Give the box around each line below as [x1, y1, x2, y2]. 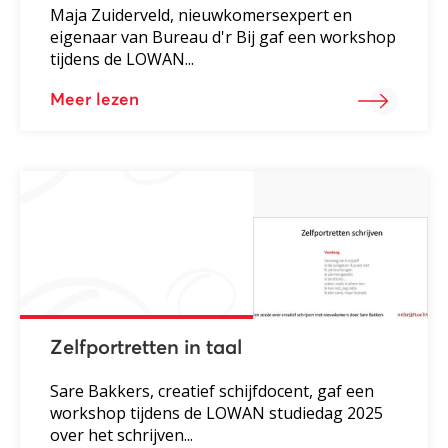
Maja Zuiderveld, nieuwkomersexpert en [50, 4, 352, 27]
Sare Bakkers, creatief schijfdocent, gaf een [50, 380, 374, 403]
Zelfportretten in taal [50, 338, 242, 359]
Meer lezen [50, 92, 139, 110]
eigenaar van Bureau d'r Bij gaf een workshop [50, 26, 396, 49]
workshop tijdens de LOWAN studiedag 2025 [50, 402, 383, 425]
